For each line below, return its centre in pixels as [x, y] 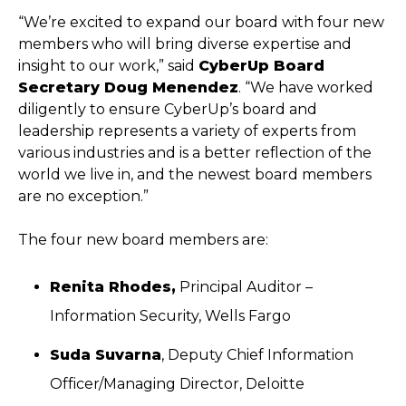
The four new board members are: [143, 240]
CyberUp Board [261, 66]
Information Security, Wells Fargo [171, 316]
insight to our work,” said [108, 66]
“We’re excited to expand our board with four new [201, 23]
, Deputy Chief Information [258, 355]
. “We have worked [306, 88]
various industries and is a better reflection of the [195, 153]
